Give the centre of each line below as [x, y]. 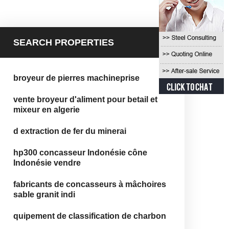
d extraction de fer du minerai [70, 131]
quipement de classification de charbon [90, 216]
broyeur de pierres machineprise [76, 78]
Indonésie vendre [47, 163]
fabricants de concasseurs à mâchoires [90, 184]
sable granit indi [44, 194]
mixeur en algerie [47, 110]
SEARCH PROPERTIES [64, 42]
